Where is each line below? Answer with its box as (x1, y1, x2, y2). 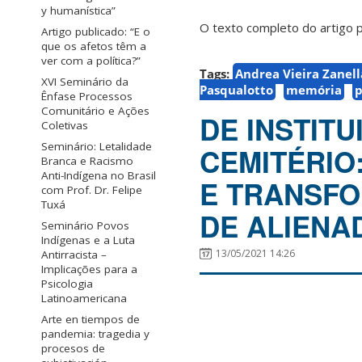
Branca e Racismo (41, 154, 133, 169)
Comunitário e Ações (41, 103, 149, 119)
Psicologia (41, 276, 93, 292)
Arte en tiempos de (41, 312, 140, 327)
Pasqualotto (200, 82, 273, 99)
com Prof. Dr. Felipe (41, 183, 142, 198)
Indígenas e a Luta (41, 233, 135, 248)
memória (286, 82, 342, 99)
